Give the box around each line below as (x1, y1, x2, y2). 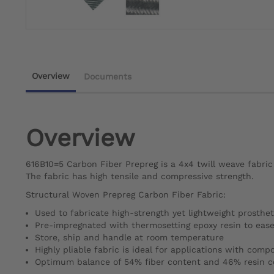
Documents (84, 72, 131, 82)
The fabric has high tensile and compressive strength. (26, 171, 254, 182)
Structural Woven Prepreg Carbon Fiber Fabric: (26, 190, 226, 200)
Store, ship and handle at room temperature (35, 232, 224, 243)
